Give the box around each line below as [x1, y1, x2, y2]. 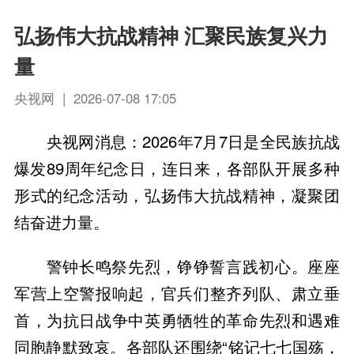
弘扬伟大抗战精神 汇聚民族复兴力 [13, 20, 328, 51]
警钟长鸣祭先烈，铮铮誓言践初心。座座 [46, 254, 341, 278]
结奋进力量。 [13, 209, 109, 233]
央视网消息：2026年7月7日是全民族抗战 [46, 129, 341, 153]
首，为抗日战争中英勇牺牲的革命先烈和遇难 [13, 308, 341, 332]
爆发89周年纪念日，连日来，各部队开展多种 [13, 156, 341, 179]
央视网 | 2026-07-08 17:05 [13, 88, 176, 107]
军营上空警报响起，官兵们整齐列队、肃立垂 [13, 281, 341, 305]
